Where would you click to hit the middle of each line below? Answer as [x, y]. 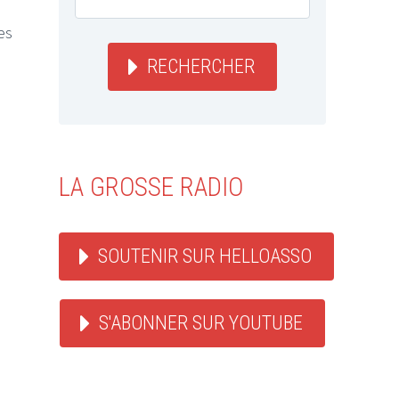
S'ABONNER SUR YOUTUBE [201, 323]
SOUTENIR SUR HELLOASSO [205, 256]
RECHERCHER [201, 66]
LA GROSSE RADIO [151, 187]
